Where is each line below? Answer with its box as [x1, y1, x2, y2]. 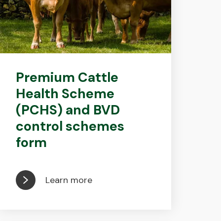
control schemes [15, 117, 124, 135]
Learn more [45, 174, 92, 186]
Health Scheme [15, 85, 114, 102]
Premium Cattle [15, 69, 118, 86]
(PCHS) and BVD [15, 101, 120, 118]
